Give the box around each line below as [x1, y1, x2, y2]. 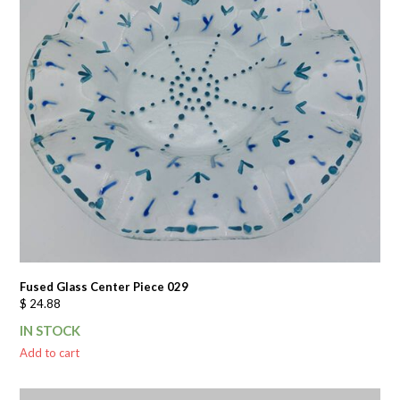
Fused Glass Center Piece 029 [20, 279, 189, 294]
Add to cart [20, 345, 80, 360]
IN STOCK [20, 321, 81, 338]
